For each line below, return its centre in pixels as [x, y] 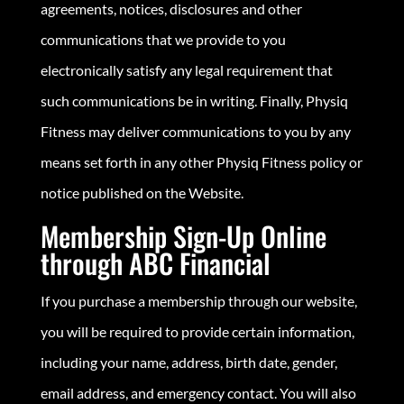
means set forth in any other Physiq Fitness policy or [201, 161]
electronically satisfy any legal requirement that [186, 69]
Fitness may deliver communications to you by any [195, 131]
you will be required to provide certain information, [197, 331]
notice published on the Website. [142, 192]
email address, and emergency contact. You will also [198, 392]
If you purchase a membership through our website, [198, 300]
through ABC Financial [155, 262]
